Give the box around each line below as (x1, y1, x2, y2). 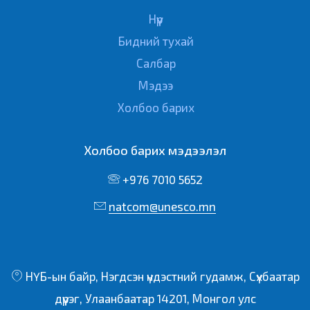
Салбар (136, 56, 176, 71)
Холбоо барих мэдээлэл (84, 143, 226, 158)
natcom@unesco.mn (109, 199, 216, 214)
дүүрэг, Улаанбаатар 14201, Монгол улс (54, 291, 256, 306)
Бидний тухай (118, 34, 194, 48)
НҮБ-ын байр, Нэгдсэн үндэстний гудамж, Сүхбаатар (22, 269, 300, 284)
